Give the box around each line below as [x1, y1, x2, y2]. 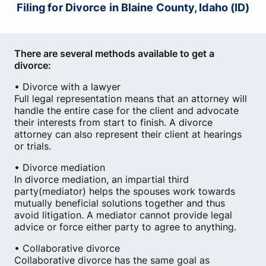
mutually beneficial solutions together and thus [14, 197, 225, 209]
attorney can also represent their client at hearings [14, 128, 242, 140]
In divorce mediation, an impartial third [14, 173, 189, 185]
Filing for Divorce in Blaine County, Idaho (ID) [16, 1, 250, 14]
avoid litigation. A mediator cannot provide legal [14, 209, 232, 221]
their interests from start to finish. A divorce [14, 116, 213, 128]
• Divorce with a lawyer [14, 81, 121, 93]
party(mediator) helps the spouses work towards [14, 185, 235, 197]
